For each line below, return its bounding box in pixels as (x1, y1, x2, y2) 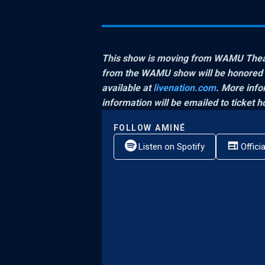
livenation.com (153, 82, 216, 93)
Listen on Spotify (138, 141, 205, 152)
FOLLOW (114, 122, 152, 132)
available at (102, 82, 153, 93)
